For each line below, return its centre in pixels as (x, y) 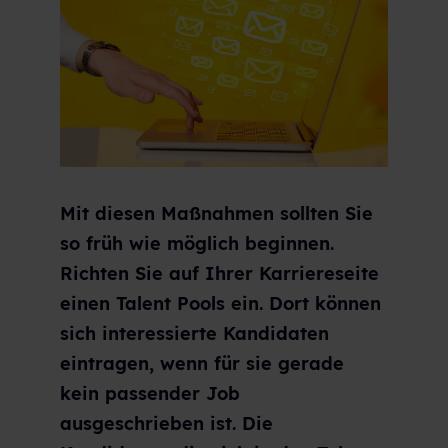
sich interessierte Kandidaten (194, 334)
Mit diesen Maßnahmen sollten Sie (216, 214)
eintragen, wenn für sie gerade (202, 364)
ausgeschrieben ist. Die (166, 424)
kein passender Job (150, 394)
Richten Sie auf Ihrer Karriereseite (219, 274)
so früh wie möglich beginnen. (197, 244)
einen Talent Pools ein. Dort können (220, 304)
